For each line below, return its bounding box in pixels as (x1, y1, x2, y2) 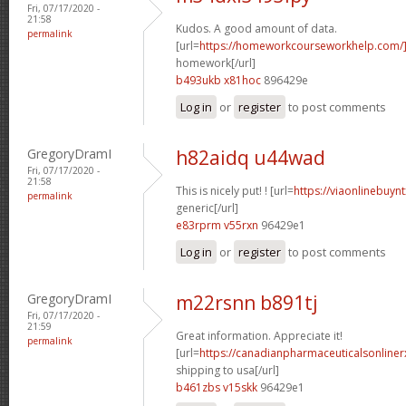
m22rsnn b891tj (176, 289, 318, 315)
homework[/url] (176, 54, 256, 71)
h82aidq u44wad (176, 144, 325, 170)
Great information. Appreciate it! (176, 327, 343, 343)
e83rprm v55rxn (176, 217, 258, 233)
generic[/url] (176, 199, 238, 216)
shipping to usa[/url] (176, 362, 279, 378)
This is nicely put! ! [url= (176, 182, 294, 198)
